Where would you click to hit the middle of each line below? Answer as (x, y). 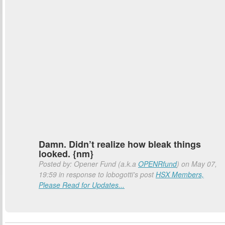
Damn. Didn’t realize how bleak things (120, 144)
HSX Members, (180, 174)
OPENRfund (157, 164)
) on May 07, (197, 164)
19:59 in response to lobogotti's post (97, 174)
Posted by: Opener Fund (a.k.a (88, 164)
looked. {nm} (66, 154)
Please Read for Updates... (82, 185)
